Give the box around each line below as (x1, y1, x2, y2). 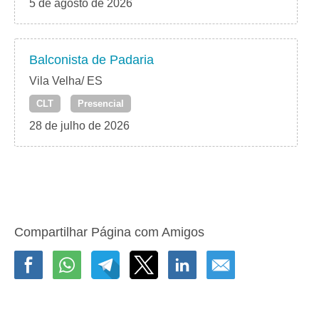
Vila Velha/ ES (29, 75, 103, 88)
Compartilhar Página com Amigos (14, 225, 204, 240)
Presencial (78, 98, 124, 110)
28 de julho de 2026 (29, 120, 130, 132)
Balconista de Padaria (29, 53, 154, 68)
